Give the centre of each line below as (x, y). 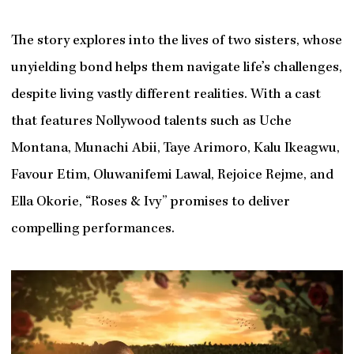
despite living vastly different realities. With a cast (166, 95)
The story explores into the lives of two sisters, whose (176, 41)
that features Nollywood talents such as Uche (151, 122)
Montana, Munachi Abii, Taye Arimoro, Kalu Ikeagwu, (175, 149)
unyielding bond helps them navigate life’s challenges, (176, 68)
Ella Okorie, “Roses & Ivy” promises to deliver (150, 202)
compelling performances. (92, 229)
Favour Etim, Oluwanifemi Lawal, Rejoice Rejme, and (172, 175)
